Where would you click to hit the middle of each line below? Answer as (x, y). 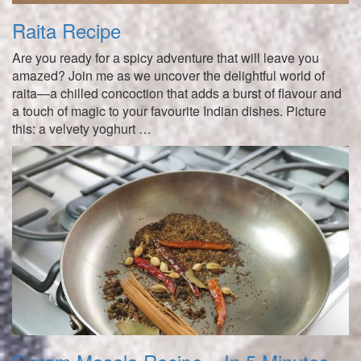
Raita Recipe (66, 30)
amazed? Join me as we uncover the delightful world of (168, 75)
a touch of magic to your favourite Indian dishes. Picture (169, 110)
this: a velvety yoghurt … (82, 128)
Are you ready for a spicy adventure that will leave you (166, 57)
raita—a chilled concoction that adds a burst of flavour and (177, 93)
